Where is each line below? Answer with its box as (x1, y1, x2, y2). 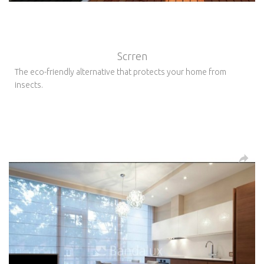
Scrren (117, 49, 147, 62)
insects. (15, 80, 43, 90)
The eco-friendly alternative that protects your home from (15, 67, 226, 77)
